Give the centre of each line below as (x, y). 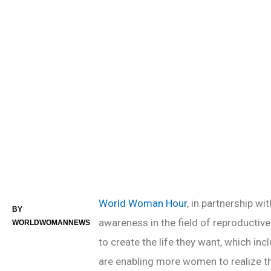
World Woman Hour (143, 203)
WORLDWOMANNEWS (51, 223)
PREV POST (46, 121)
